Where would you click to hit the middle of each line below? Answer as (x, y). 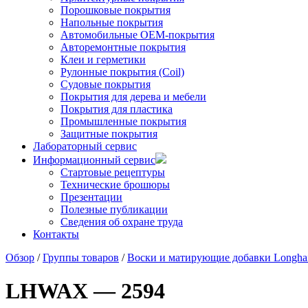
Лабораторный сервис (85, 146)
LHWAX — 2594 (85, 291)
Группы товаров (81, 257)
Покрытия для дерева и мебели (133, 96)
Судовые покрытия (106, 84)
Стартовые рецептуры (113, 172)
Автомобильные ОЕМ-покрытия (137, 34)
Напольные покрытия (112, 22)
